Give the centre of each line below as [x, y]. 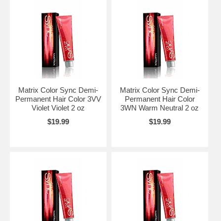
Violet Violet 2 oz [58, 108]
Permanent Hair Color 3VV [58, 99]
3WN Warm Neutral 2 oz [160, 108]
